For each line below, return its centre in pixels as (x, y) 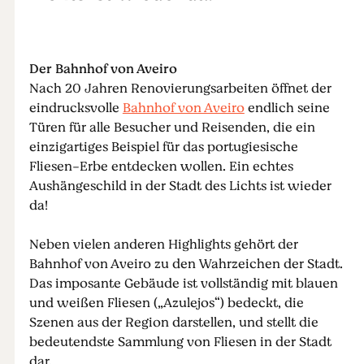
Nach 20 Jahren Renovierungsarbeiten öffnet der (180, 89)
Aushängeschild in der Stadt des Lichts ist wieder (180, 186)
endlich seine (287, 108)
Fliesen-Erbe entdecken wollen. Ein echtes (161, 167)
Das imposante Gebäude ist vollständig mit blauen (183, 284)
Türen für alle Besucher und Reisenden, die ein (172, 128)
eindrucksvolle (76, 108)
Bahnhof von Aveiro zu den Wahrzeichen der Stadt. (186, 264)
